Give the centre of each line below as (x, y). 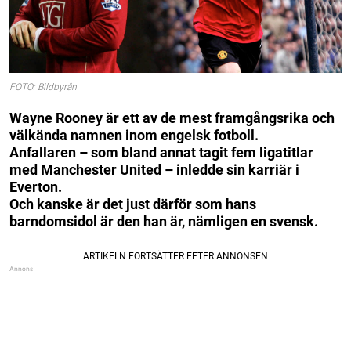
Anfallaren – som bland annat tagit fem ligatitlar (161, 152)
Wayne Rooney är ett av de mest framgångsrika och (172, 118)
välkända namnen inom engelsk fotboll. (134, 135)
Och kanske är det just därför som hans (133, 204)
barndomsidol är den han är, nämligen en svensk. (164, 221)
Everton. (36, 186)
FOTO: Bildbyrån (43, 87)
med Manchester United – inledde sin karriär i (154, 169)
